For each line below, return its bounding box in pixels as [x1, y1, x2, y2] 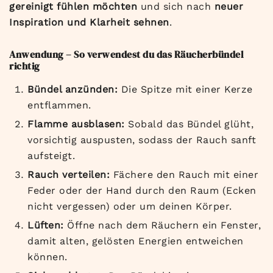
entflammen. [27, 99, 91, 112]
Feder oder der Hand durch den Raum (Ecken [27, 185, 257, 197]
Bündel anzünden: [27, 83, 118, 96]
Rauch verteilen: [27, 169, 110, 181]
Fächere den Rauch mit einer [110, 169, 258, 181]
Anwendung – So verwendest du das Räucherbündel [9, 48, 244, 62]
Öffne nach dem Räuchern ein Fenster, [63, 219, 261, 232]
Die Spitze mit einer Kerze [118, 83, 253, 96]
